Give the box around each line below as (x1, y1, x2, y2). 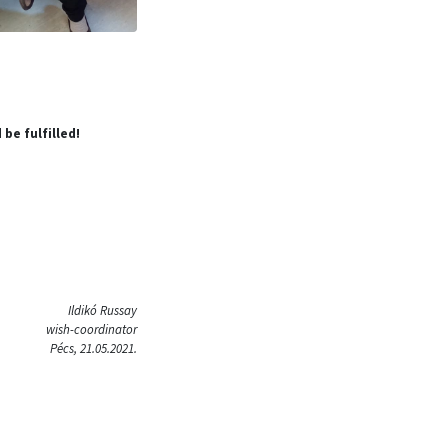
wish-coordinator (46, 321, 137, 338)
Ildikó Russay (68, 302, 137, 319)
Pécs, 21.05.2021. (50, 340, 137, 357)
